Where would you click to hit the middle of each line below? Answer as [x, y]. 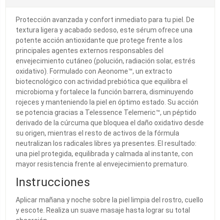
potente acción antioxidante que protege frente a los [99, 40]
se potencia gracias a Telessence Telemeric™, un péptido [106, 112]
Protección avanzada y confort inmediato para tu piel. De [105, 19]
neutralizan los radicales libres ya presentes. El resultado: [106, 143]
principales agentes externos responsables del [89, 50]
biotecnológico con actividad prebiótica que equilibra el [101, 81]
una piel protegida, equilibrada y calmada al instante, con [104, 153]
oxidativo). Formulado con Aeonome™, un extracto [94, 71]
